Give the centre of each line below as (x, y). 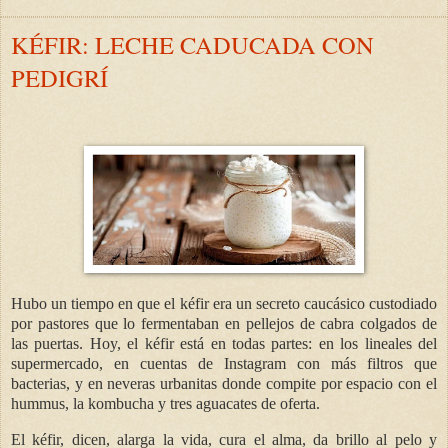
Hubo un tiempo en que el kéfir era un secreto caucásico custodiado (224, 303)
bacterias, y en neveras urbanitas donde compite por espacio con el (224, 383)
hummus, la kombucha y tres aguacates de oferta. (165, 403)
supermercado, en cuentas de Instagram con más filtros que (224, 363)
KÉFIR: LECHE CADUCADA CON (192, 45)
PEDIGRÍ (59, 78)
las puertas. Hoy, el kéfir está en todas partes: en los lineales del (224, 343)
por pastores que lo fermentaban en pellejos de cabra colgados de (224, 323)
